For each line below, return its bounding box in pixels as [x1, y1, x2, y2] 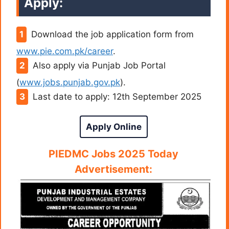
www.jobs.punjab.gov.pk [19, 77, 120, 88]
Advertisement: [75, 163, 152, 176]
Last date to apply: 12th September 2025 [32, 91, 201, 102]
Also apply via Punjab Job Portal [32, 60, 166, 71]
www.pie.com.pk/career [16, 46, 113, 57]
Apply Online [85, 121, 142, 132]
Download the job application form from [31, 29, 194, 40]
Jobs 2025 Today [91, 148, 178, 161]
